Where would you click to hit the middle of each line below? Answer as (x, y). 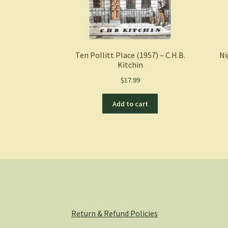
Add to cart (130, 104)
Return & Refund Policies (115, 213)
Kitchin (130, 65)
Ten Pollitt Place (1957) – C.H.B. (130, 55)
